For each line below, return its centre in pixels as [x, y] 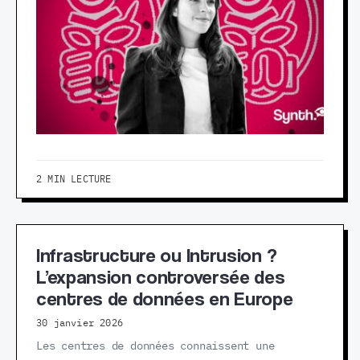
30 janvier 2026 [80, 323]
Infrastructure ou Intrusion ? [157, 255]
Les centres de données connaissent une [155, 346]
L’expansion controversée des [161, 277]
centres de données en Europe [165, 299]
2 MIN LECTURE [74, 179]
